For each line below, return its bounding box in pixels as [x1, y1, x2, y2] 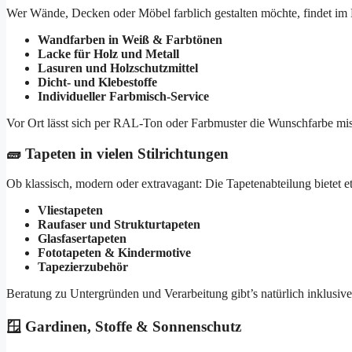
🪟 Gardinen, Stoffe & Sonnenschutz [6, 318, 241, 335]
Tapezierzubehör [38, 260, 128, 274]
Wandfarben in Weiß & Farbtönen [38, 32, 222, 46]
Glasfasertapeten [38, 232, 126, 246]
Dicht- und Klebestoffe [38, 75, 157, 89]
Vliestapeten [38, 203, 103, 218]
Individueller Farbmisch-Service [38, 89, 209, 103]
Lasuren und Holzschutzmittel [38, 60, 198, 75]
